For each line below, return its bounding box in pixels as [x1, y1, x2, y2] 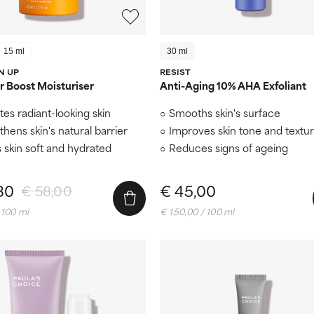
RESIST [160, 65, 191, 77]
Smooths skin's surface [169, 104, 280, 121]
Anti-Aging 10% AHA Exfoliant [160, 76, 306, 93]
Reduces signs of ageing [169, 139, 288, 156]
